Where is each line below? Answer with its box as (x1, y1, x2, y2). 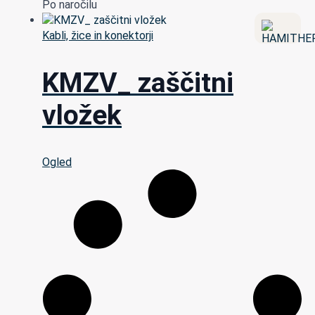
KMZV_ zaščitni (42, 66, 233, 99)
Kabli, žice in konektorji (42, 29, 153, 43)
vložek (42, 98, 122, 131)
